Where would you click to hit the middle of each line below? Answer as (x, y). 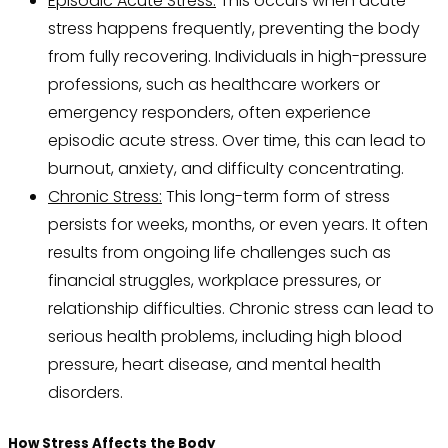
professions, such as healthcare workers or (214, 85)
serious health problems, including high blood (225, 337)
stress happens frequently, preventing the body (234, 29)
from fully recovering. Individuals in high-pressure (237, 57)
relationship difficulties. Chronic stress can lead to (241, 309)
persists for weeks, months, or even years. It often (238, 225)
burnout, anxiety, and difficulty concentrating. (226, 169)
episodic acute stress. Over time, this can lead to (237, 141)
